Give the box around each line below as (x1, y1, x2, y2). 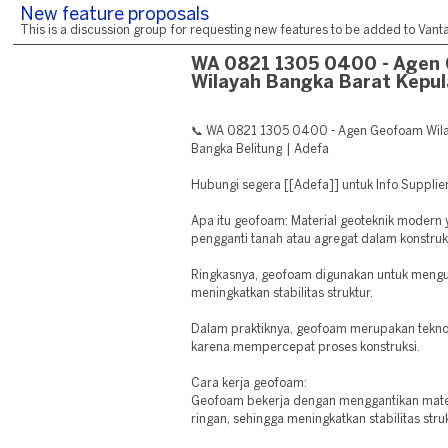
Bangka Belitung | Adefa (191, 144, 329, 155)
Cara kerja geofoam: (191, 378, 308, 389)
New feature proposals (20, 7, 209, 24)
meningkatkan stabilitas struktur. (191, 288, 374, 299)
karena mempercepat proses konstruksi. (191, 342, 421, 353)
